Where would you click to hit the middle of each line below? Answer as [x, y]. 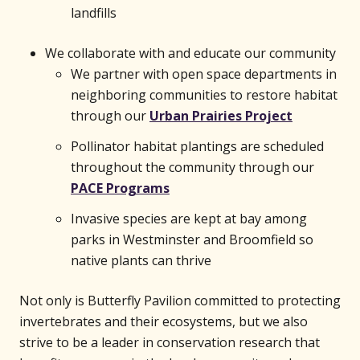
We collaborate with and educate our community [190, 53]
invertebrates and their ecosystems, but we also [164, 321]
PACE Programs [120, 188]
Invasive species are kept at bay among [189, 219]
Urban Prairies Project [221, 116]
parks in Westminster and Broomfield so [192, 239]
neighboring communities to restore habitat [204, 95]
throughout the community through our [192, 167]
